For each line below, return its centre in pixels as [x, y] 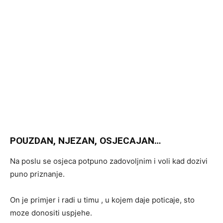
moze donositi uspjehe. [51, 213]
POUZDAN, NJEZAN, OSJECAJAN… [85, 141]
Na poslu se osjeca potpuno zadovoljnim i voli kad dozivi [109, 161]
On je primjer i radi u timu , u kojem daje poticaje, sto [102, 200]
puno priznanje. [37, 174]
